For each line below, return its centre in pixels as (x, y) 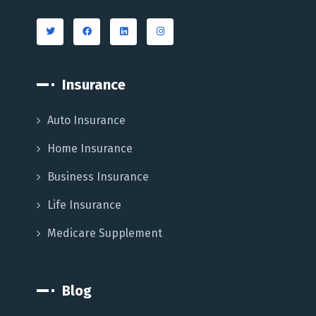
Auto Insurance (87, 120)
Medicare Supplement (105, 233)
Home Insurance (90, 148)
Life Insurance (85, 205)
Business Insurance (98, 176)
